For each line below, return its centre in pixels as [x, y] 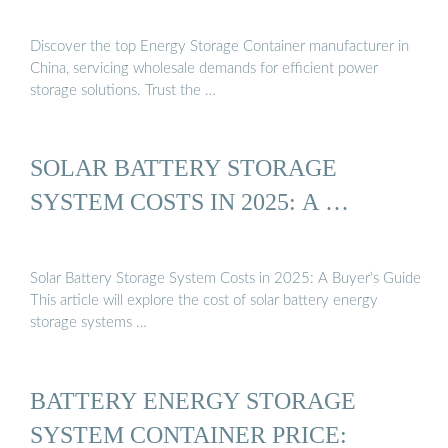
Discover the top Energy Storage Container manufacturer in [219, 46]
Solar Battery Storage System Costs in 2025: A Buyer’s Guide [225, 279]
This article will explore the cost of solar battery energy [204, 301]
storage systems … [88, 323]
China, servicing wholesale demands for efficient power [204, 68]
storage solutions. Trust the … [123, 90]
